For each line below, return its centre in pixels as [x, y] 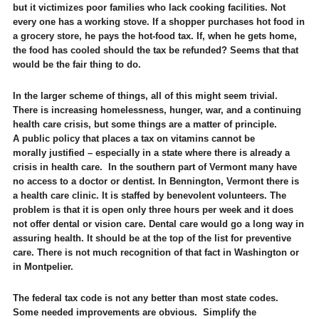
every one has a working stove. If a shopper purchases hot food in [158, 22]
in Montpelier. [43, 267]
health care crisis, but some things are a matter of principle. [146, 124]
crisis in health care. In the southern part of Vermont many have [155, 167]
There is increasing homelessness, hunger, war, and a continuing [157, 110]
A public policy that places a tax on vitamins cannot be [134, 138]
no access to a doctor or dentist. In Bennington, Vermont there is [156, 181]
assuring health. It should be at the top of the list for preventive [152, 238]
